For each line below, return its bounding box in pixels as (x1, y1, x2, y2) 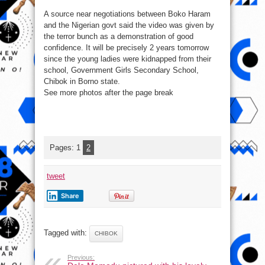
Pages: (50, 143, 76, 152)
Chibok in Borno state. (44, 76, 120, 86)
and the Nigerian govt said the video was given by (44, 20, 214, 30)
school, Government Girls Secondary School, (44, 65, 199, 75)
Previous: (67, 253, 95, 261)
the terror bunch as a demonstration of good (44, 31, 193, 41)
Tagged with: (44, 228, 89, 237)
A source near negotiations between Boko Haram (44, 9, 211, 18)
